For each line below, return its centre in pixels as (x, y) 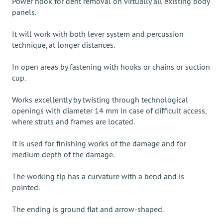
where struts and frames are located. (73, 121)
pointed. (26, 187)
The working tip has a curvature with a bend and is (98, 176)
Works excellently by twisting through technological (100, 100)
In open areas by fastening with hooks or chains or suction (111, 67)
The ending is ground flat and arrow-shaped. (88, 209)
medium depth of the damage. (63, 154)
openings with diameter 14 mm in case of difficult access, (109, 111)
